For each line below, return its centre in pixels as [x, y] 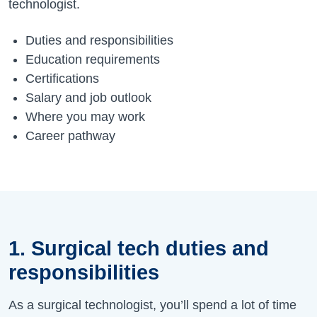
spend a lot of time [243, 305]
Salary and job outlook [88, 97]
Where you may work [85, 116]
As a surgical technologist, [84, 305]
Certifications [64, 78]
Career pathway [70, 136]
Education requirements [93, 59]
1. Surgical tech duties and [139, 248]
